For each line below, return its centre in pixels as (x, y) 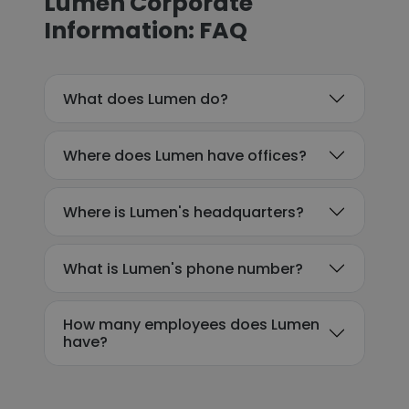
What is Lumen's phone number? (183, 268)
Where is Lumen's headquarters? (184, 212)
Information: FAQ (146, 31)
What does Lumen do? (146, 99)
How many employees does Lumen (191, 325)
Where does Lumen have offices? (185, 155)
